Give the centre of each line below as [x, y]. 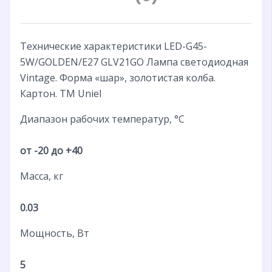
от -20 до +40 [51, 150]
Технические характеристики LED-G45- [113, 46]
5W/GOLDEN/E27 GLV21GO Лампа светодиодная [134, 62]
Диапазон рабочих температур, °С [102, 119]
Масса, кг [41, 176]
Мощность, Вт [54, 233]
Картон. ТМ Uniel [60, 93]
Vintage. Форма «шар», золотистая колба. [117, 77]
